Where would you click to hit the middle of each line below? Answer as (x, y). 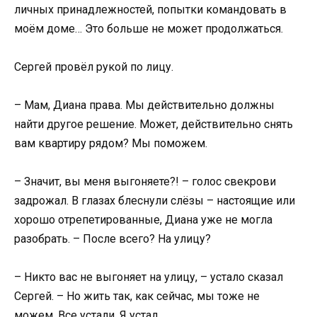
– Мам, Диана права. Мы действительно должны (144, 105)
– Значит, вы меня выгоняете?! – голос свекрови (145, 182)
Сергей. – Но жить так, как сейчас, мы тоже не (137, 296)
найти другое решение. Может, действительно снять (154, 124)
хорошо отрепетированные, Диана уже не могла (143, 220)
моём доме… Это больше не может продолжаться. (149, 28)
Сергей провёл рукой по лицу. (94, 67)
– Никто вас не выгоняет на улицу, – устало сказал (149, 277)
